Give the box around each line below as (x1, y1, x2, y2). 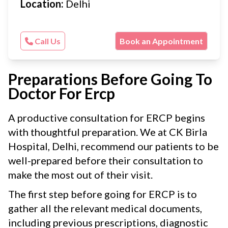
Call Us (33, 36, 61, 46)
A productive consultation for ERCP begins (8, 111, 205, 124)
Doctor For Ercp (8, 84, 115, 102)
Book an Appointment (119, 36, 203, 46)
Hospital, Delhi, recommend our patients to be (8, 140, 219, 152)
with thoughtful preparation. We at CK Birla (8, 126, 207, 138)
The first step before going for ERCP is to (8, 188, 197, 200)
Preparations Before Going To (8, 70, 212, 88)
